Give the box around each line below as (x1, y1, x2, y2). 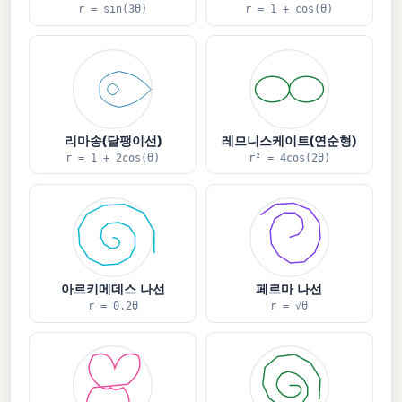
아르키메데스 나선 (60, 279, 165, 297)
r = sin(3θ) (78, 3, 147, 16)
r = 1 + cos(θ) (245, 3, 334, 16)
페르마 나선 (256, 279, 323, 297)
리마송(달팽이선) (64, 131, 162, 149)
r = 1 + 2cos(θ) (66, 151, 160, 164)
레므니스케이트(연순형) (222, 131, 357, 149)
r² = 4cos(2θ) (248, 151, 330, 164)
